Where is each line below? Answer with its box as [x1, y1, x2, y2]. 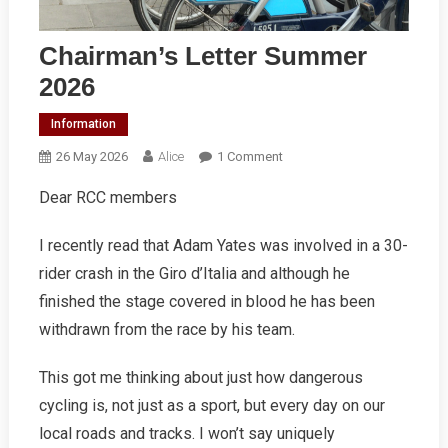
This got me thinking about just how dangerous [38, 368, 363, 388]
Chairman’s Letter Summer [38, 41, 367, 72]
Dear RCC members [38, 188, 177, 208]
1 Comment [216, 149, 283, 165]
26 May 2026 [55, 149, 128, 165]
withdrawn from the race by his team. [38, 320, 299, 340]
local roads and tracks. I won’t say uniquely [38, 424, 335, 444]
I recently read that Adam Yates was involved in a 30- [38, 236, 408, 256]
